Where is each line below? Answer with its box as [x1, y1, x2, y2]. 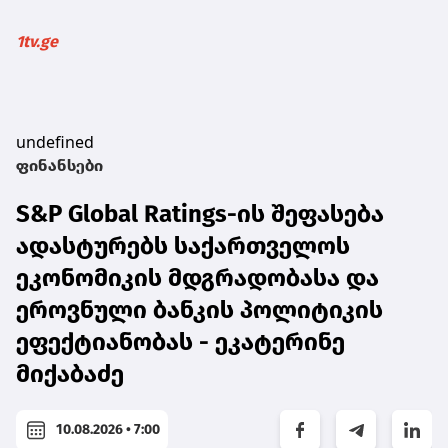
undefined [16, 130, 94, 153]
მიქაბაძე [16, 359, 124, 388]
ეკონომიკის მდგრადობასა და [16, 263, 379, 292]
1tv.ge [16, 31, 58, 51]
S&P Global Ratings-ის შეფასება [16, 199, 384, 228]
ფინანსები [16, 155, 103, 175]
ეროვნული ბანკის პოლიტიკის [16, 295, 383, 324]
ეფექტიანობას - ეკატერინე [16, 327, 345, 356]
